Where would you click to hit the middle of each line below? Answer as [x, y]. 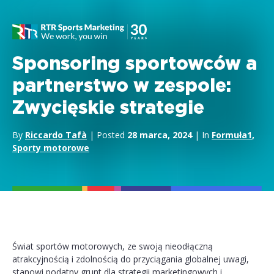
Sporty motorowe [51, 148]
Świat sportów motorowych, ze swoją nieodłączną [113, 246]
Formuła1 [232, 135]
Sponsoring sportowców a [135, 64]
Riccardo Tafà [56, 135]
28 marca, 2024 [160, 135]
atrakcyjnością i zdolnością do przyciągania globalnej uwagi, [131, 259]
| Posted [107, 135]
